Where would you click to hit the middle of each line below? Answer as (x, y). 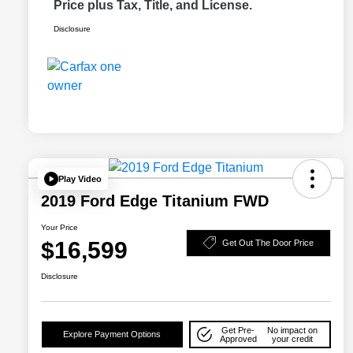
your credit (292, 338)
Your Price (59, 228)
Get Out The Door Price (268, 242)
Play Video (80, 178)
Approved (238, 338)
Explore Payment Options (112, 334)
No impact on (292, 330)
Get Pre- (238, 330)
